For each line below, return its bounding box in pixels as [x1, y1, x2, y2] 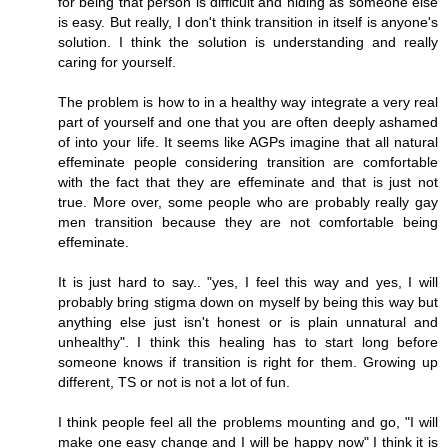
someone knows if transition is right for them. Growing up [58, 353, 438, 370]
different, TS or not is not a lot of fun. [58, 373, 290, 390]
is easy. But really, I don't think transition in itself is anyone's [58, 13, 438, 30]
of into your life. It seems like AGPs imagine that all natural [58, 133, 438, 150]
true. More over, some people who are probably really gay [58, 193, 438, 210]
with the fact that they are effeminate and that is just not [58, 173, 438, 190]
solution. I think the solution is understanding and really [58, 33, 438, 50]
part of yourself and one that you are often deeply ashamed [58, 113, 438, 130]
